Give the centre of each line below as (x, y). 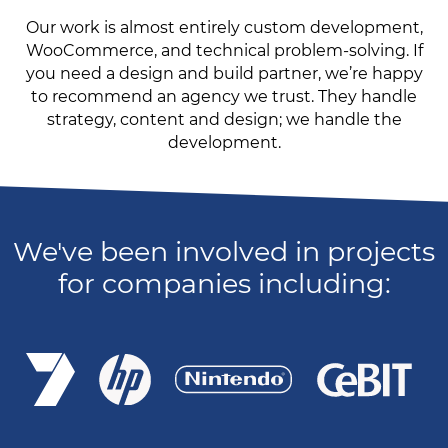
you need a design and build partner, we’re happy (224, 73)
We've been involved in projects (224, 251)
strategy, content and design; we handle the (224, 119)
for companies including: (224, 283)
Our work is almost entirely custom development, (224, 27)
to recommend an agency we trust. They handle (224, 96)
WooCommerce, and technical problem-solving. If (224, 50)
